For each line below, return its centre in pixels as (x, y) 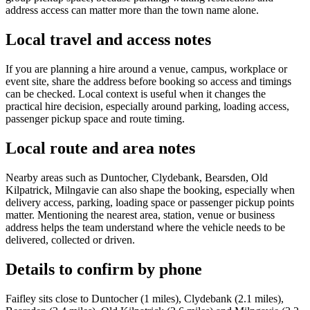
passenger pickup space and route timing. (95, 119)
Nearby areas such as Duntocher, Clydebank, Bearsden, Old (137, 178)
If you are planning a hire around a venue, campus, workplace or (146, 69)
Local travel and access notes (108, 40)
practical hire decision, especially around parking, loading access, (147, 107)
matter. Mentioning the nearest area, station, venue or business (140, 215)
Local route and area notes (100, 148)
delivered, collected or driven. (70, 240)
